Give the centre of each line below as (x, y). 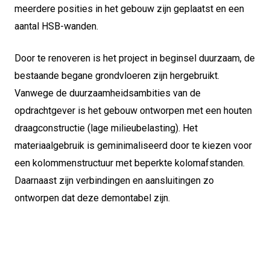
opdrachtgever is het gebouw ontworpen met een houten (133, 111)
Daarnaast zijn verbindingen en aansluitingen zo (114, 181)
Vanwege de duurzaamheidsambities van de (108, 93)
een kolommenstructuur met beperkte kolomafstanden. (130, 163)
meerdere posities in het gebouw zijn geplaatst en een (129, 9)
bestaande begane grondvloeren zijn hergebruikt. (117, 76)
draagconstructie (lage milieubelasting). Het (106, 128)
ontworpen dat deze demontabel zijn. (92, 198)
